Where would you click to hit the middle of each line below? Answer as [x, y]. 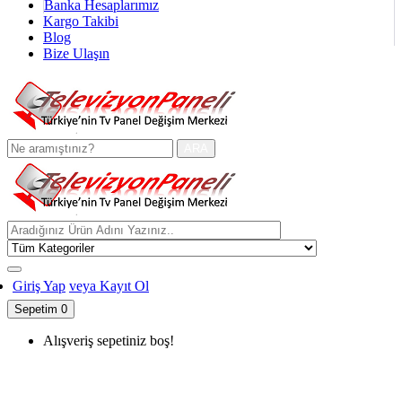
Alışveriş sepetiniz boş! [109, 341]
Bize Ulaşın [76, 54]
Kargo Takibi [81, 22]
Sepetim [38, 310]
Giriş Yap [39, 286]
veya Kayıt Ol [109, 286]
